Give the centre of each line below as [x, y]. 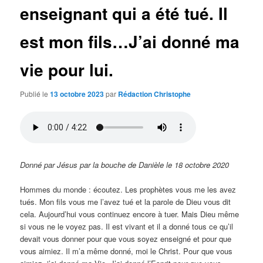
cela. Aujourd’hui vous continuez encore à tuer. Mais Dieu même [130, 214]
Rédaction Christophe [155, 94]
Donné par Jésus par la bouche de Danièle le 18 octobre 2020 [125, 165]
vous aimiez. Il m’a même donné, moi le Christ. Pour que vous [127, 251]
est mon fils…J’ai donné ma [130, 41]
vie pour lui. [67, 69]
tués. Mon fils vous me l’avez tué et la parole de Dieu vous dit [126, 202]
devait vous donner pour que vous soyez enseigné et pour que [126, 239]
